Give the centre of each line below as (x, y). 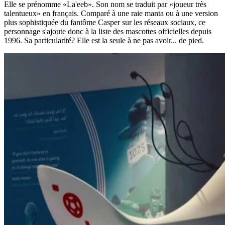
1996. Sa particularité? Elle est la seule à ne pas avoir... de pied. (104, 41)
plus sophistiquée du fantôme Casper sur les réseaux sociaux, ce (105, 23)
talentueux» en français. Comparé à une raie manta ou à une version (111, 14)
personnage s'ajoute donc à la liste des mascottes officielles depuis (108, 32)
